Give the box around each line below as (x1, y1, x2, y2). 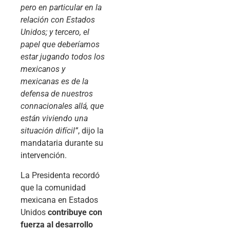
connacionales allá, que (21, 101, 104, 111)
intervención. (21, 150, 67, 161)
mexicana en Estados (21, 195, 98, 205)
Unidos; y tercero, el (21, 27, 89, 37)
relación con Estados (21, 15, 95, 25)
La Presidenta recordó (21, 170, 100, 180)
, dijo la (78, 126, 104, 136)
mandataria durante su (21, 138, 103, 148)
